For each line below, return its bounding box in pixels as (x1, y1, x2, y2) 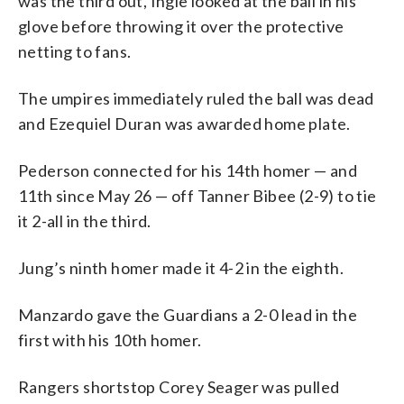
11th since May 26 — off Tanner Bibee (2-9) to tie (18, 185, 377, 206)
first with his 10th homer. (18, 329, 202, 350)
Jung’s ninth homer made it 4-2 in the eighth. (18, 257, 344, 278)
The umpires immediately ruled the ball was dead (18, 87, 374, 108)
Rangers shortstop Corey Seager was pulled (18, 376, 340, 397)
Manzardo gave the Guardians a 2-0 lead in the (18, 304, 357, 325)
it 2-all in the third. (18, 210, 151, 231)
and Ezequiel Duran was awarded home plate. (18, 113, 351, 133)
